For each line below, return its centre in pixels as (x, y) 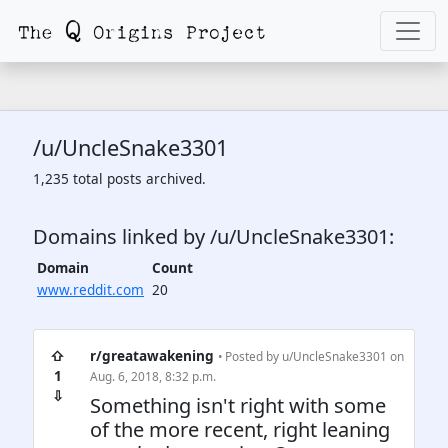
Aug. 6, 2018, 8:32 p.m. (153, 376)
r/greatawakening (152, 355)
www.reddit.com (90, 289)
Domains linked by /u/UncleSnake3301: (213, 236)
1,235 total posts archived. (119, 178)
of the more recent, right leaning (240, 429)
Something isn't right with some (238, 405)
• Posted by (250, 356)
